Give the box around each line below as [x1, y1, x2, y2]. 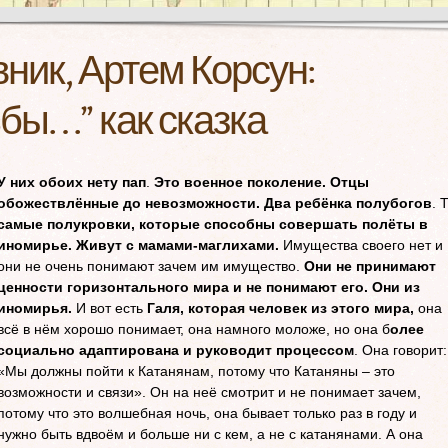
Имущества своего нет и [279, 237, 443, 253]
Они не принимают [300, 258, 436, 274]
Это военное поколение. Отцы [154, 174, 369, 190]
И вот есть [72, 300, 147, 316]
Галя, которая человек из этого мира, [147, 300, 414, 316]
